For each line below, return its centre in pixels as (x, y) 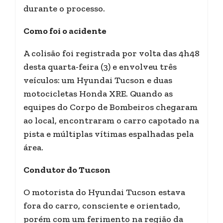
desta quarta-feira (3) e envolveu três (100, 67)
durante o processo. (64, 8)
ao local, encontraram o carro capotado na (111, 120)
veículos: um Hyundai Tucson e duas (98, 80)
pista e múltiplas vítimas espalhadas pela (109, 134)
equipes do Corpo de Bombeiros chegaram (111, 107)
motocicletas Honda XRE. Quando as (98, 94)
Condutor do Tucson (67, 170)
